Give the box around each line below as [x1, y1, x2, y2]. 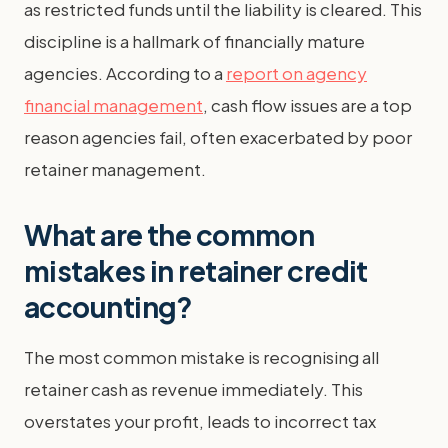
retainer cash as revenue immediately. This [24, 377, 363, 400]
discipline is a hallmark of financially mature [24, 29, 365, 52]
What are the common [24, 216, 315, 252]
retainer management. [24, 157, 206, 180]
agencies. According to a [24, 61, 226, 84]
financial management [24, 93, 203, 116]
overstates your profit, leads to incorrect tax [24, 409, 376, 432]
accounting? [24, 288, 193, 324]
